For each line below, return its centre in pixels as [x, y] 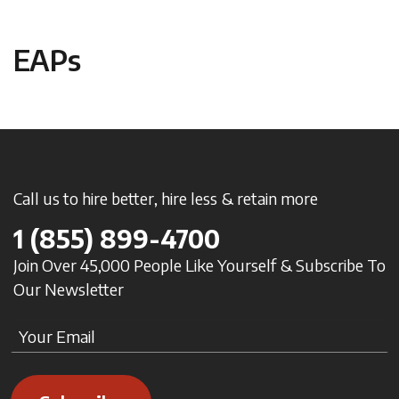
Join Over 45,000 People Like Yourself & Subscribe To [199, 265]
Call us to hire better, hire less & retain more [166, 199]
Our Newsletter [69, 289]
